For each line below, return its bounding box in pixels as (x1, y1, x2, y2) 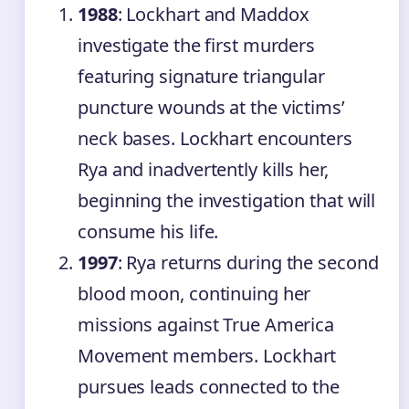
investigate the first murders (78, 33, 316, 58)
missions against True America (78, 312, 335, 338)
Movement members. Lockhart (78, 343, 337, 369)
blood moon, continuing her (78, 281, 311, 307)
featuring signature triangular (78, 64, 325, 89)
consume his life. (78, 219, 219, 245)
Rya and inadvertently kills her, (78, 157, 329, 183)
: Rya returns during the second (117, 250, 379, 276)
